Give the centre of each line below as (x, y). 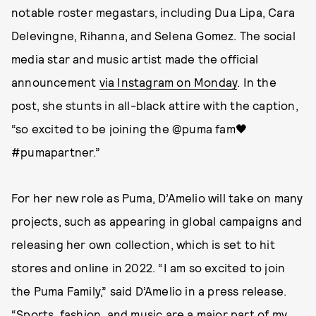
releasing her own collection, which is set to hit (143, 244)
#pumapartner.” (56, 152)
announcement (55, 82)
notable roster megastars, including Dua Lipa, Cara (153, 12)
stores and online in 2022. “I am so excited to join (148, 267)
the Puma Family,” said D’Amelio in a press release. (149, 291)
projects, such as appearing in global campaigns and (157, 221)
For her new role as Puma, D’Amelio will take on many (157, 197)
